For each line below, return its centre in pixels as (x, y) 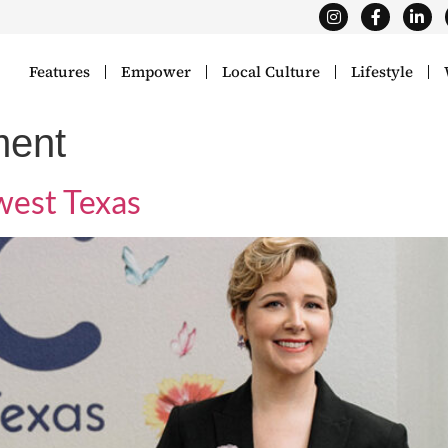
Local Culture (271, 72)
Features (60, 72)
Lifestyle (382, 72)
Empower (156, 72)
